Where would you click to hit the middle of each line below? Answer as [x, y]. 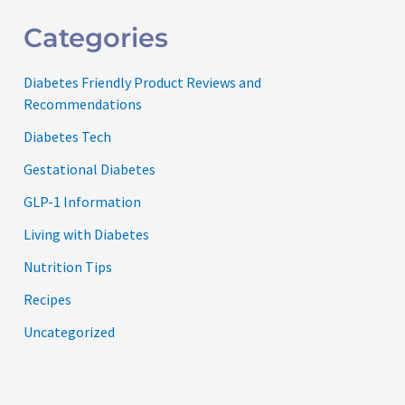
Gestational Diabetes [90, 170]
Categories [96, 37]
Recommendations [83, 104]
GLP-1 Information [83, 202]
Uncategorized [70, 332]
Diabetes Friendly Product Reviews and [143, 83]
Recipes [48, 300]
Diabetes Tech [68, 137]
